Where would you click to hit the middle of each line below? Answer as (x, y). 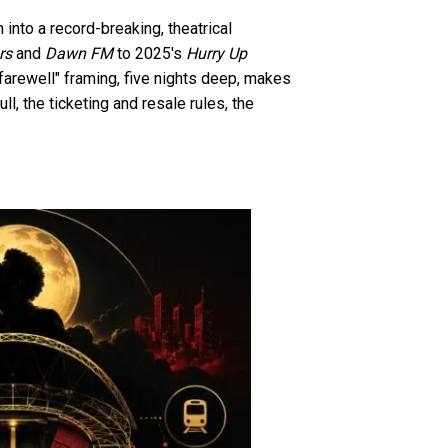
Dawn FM (79, 54)
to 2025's (149, 54)
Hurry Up (216, 54)
